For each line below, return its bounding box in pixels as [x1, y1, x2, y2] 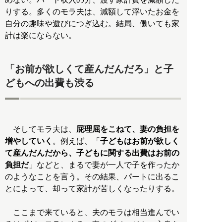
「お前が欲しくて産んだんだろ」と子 [5, 63, 173, 74]
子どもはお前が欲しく [100, 137, 179, 146]
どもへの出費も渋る [5, 77, 94, 88]
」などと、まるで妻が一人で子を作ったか [29, 161, 179, 169]
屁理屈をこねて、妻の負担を [76, 125, 179, 134]
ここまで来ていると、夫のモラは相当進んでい [5, 208, 179, 217]
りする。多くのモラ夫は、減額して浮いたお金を [5, 7, 179, 16]
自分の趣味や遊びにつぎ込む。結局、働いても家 [5, 19, 179, 28]
